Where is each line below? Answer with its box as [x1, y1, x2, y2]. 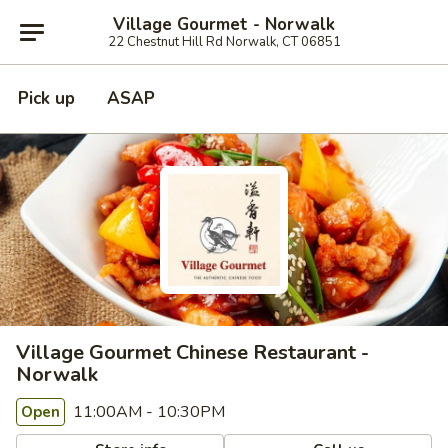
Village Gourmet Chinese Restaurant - [16, 339, 369, 366]
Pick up [18, 87, 75, 110]
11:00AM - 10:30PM [69, 401, 225, 423]
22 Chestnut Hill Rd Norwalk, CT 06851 [107, 32, 341, 51]
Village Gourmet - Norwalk [113, 12, 335, 36]
